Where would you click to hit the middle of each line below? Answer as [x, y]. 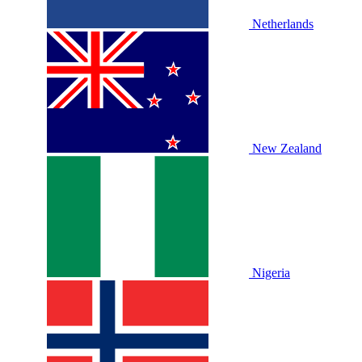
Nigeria [271, 273]
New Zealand [287, 149]
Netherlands [283, 24]
